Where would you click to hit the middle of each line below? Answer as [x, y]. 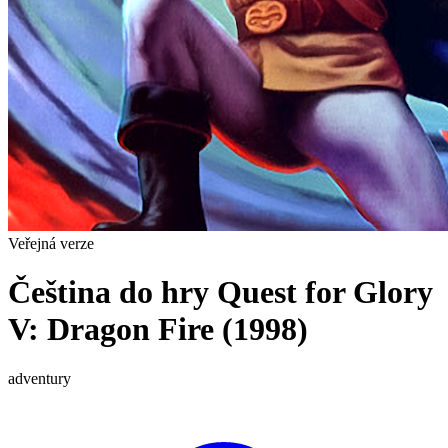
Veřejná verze [51, 243]
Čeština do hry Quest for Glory [220, 292]
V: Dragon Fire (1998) [158, 329]
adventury [39, 378]
